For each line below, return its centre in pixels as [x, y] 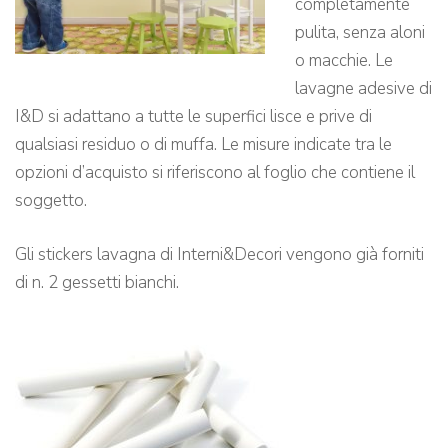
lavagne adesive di [363, 89]
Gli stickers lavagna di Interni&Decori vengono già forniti [219, 254]
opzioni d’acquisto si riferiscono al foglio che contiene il [215, 173]
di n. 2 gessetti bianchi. [97, 282]
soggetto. [51, 201]
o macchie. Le [344, 61]
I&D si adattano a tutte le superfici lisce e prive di [193, 117]
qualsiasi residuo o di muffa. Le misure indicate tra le [203, 145]
